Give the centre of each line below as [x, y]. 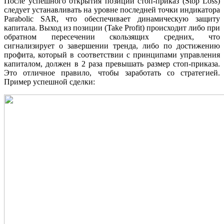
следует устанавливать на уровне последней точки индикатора [112, 10]
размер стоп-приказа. [182, 64]
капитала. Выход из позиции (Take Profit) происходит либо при [112, 28]
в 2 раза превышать [109, 64]
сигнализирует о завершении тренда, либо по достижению [112, 46]
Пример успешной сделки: [49, 82]
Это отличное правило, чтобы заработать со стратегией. [112, 73]
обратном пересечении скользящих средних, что [112, 37]
